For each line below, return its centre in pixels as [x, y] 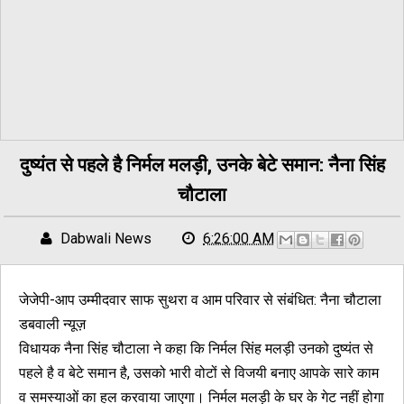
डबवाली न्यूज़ [52, 324]
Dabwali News [106, 238]
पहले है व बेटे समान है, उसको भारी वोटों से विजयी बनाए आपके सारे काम [199, 373]
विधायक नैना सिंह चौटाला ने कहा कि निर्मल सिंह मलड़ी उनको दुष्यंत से [196, 349]
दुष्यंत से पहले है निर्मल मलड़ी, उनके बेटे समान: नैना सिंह [202, 164]
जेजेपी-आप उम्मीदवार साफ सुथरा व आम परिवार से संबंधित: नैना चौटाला [200, 300]
